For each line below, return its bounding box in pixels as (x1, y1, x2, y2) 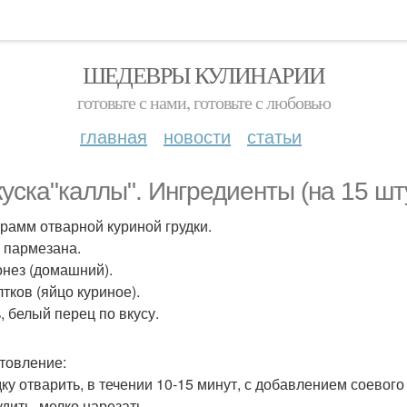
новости (164, 123, 231, 149)
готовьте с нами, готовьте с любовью (76, 90, 331, 114)
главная (80, 123, 147, 149)
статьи (247, 123, 302, 149)
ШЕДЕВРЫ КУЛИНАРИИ (82, 59, 325, 90)
